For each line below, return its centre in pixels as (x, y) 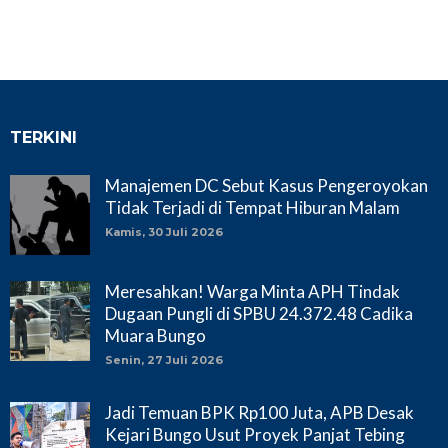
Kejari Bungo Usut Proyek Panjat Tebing (255, 434)
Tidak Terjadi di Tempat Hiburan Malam (252, 207)
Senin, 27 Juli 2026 (164, 359)
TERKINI (43, 137)
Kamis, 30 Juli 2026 (164, 231)
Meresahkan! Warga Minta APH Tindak (252, 291)
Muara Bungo (155, 335)
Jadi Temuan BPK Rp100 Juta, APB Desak (259, 412)
